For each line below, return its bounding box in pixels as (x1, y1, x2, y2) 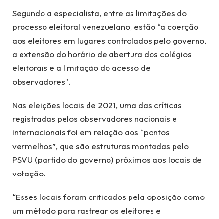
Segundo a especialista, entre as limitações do (12, 7, 187, 18)
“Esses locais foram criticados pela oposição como (12, 192, 205, 202)
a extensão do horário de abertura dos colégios (12, 48, 192, 59)
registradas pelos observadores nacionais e (12, 113, 177, 124)
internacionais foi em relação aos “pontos (12, 127, 170, 137)
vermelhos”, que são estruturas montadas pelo (12, 140, 189, 151)
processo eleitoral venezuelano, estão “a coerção (12, 21, 198, 32)
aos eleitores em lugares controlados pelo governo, (12, 35, 206, 45)
